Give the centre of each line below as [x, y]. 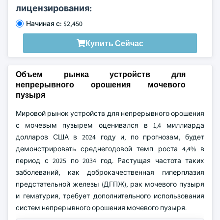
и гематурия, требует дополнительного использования [110, 196]
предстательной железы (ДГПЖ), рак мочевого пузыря [110, 184]
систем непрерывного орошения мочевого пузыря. [101, 208]
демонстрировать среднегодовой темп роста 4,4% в [110, 149]
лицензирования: [54, 8]
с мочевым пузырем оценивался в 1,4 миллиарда [110, 125]
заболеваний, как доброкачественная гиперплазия [110, 172]
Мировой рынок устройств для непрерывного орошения [110, 113]
